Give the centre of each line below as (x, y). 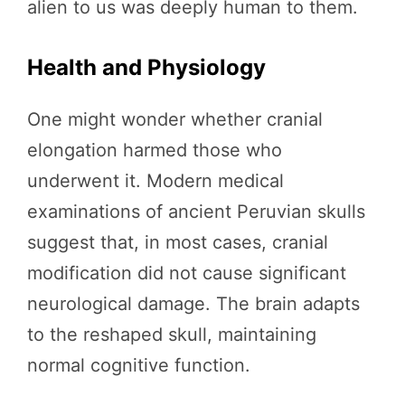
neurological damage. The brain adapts (193, 303)
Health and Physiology (146, 67)
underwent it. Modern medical (155, 180)
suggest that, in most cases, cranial (178, 242)
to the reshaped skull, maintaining (172, 334)
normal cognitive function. (139, 365)
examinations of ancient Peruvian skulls (196, 211)
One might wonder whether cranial (175, 119)
